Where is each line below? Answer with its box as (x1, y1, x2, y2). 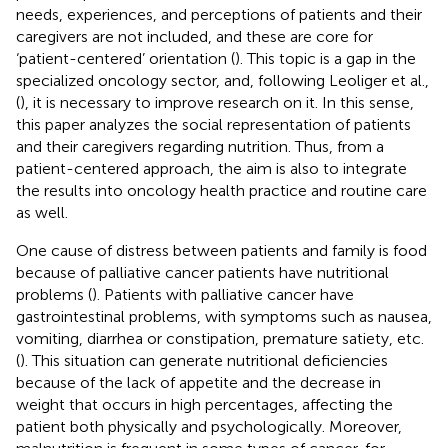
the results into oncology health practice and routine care (16, 180, 427, 200)
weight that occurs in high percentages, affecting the (16, 394, 393, 414)
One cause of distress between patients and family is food (16, 240, 427, 260)
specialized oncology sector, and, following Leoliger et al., (16, 70, 429, 90)
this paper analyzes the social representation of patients (16, 114, 411, 134)
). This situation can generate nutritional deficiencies (20, 350, 388, 370)
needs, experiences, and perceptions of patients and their (16, 4, 422, 24)
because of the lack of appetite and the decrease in (16, 372, 381, 392)
